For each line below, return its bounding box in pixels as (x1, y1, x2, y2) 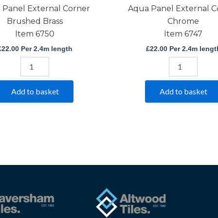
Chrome (167, 17, 199, 26)
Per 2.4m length (18, 45, 73, 53)
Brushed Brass (7, 17, 63, 26)
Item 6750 (15, 29, 54, 39)
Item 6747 (164, 29, 202, 39)
